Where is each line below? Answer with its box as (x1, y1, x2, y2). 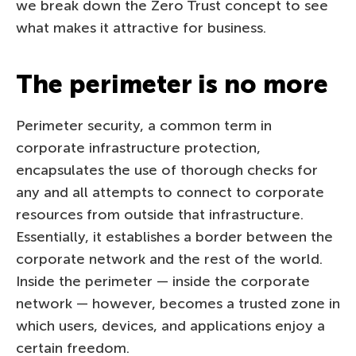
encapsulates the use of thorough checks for (16, 161, 318, 179)
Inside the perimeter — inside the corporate (16, 272, 310, 290)
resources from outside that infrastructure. (16, 205, 304, 223)
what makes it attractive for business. (16, 18, 266, 37)
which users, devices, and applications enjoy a (16, 316, 325, 335)
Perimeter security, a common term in (16, 116, 272, 134)
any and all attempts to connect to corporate (16, 183, 324, 201)
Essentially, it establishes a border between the (16, 227, 333, 246)
